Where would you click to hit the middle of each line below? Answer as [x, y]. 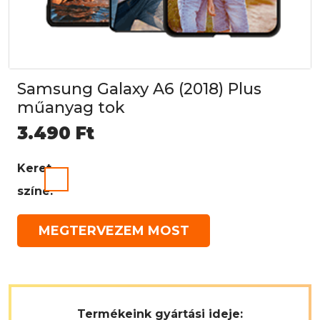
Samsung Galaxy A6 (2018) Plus [139, 89]
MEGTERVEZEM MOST [114, 231]
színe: [35, 191]
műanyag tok [71, 108]
